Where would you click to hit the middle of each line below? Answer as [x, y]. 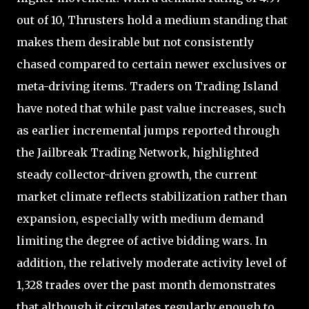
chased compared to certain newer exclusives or [152, 64]
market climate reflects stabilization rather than [152, 196]
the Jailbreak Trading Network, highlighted [138, 152]
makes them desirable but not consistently [135, 42]
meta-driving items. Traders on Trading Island [147, 86]
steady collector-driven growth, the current [137, 174]
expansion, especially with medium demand [140, 218]
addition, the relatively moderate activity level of [151, 262]
